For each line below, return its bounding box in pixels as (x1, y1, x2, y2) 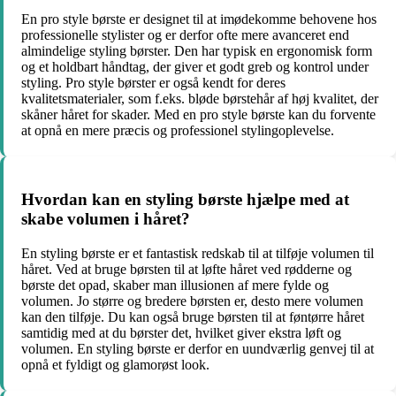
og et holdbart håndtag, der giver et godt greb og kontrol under (21, 58, 369, 74)
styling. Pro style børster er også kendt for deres (21, 74, 286, 90)
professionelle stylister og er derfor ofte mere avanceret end (21, 27, 349, 42)
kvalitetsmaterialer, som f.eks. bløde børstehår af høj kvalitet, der (21, 90, 378, 106)
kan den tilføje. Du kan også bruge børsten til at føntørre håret (21, 308, 364, 324)
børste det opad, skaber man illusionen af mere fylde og (21, 277, 329, 293)
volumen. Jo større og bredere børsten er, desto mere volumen (21, 293, 363, 308)
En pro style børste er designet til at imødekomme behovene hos (21, 11, 377, 27)
